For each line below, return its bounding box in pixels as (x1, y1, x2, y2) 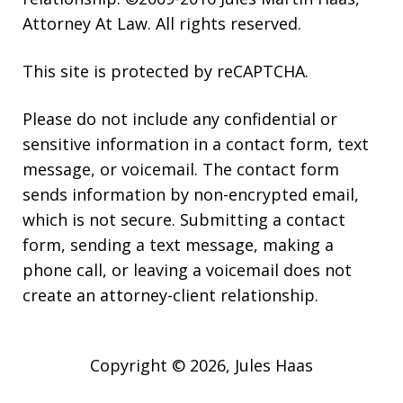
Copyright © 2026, (90, 354, 235, 377)
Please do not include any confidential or (22, 108, 337, 130)
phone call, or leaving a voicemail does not (22, 259, 352, 282)
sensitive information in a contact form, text (22, 133, 369, 156)
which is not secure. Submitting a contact (22, 209, 345, 231)
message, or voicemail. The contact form (22, 158, 339, 181)
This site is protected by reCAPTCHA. (22, 60, 309, 83)
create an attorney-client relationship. (22, 284, 318, 307)
